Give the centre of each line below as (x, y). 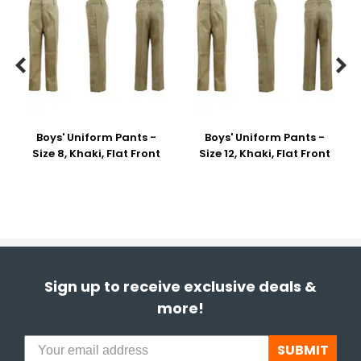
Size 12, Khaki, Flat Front (265, 154)
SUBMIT (303, 350)
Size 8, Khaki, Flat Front (96, 154)
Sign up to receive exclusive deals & (180, 286)
